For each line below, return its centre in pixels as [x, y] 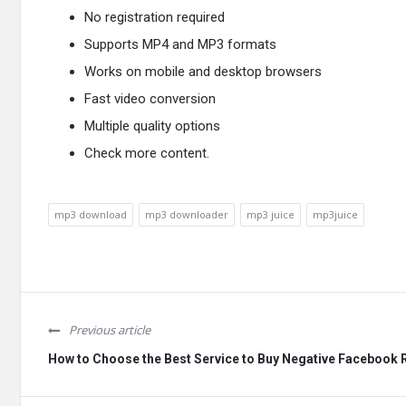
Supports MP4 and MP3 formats [180, 44]
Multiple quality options [152, 126]
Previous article [110, 330]
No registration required [155, 17]
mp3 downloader [187, 214]
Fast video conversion [150, 99]
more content [166, 153]
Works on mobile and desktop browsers [203, 72]
